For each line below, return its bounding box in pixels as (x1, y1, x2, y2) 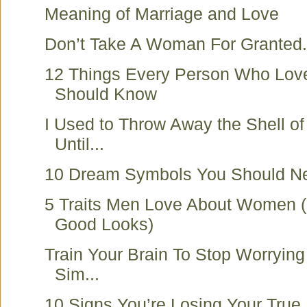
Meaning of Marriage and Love (45, 4, 279, 23)
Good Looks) (55, 214, 153, 234)
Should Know (55, 84, 157, 103)
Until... (55, 134, 104, 153)
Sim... (55, 265, 99, 284)
